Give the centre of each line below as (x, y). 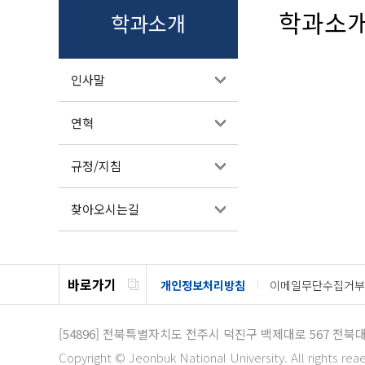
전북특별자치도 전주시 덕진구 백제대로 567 (218, 334)
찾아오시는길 (105, 209)
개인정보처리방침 (203, 285)
